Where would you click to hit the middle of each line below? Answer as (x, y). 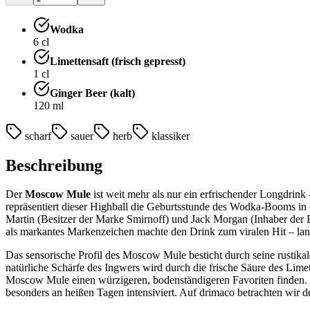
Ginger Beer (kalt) (92, 93)
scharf (38, 136)
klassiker (171, 136)
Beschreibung (54, 165)
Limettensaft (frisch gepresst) (118, 61)
